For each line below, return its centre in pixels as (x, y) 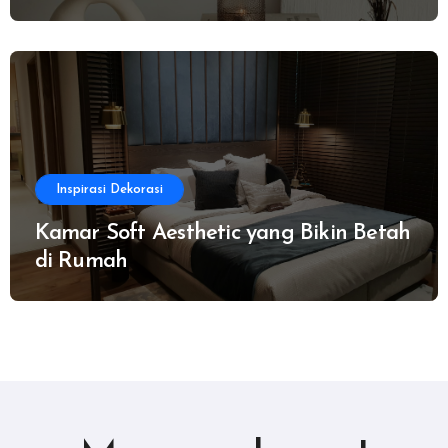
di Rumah (81, 262)
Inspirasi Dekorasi (109, 190)
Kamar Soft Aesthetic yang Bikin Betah (222, 234)
